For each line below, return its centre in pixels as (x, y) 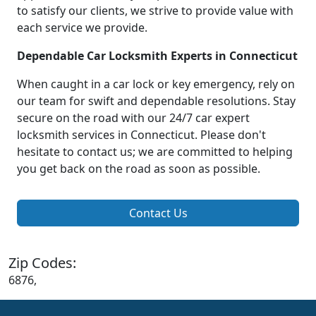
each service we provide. (82, 28)
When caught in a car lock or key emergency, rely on (156, 84)
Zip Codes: (42, 263)
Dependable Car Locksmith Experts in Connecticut (157, 56)
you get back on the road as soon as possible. (139, 169)
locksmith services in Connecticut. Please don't (141, 135)
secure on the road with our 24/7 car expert (133, 118)
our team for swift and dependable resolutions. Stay (156, 101)
